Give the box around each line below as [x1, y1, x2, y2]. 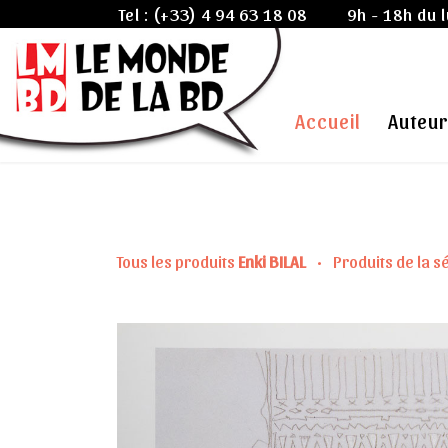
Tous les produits [117, 251, 238, 271]
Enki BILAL [238, 251, 306, 271]
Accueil [295, 109, 361, 133]
